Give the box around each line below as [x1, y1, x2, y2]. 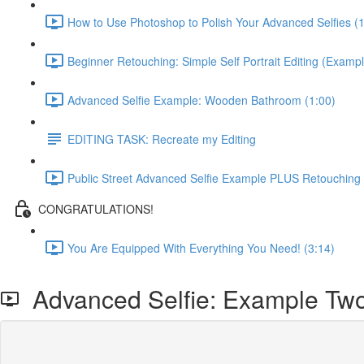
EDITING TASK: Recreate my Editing [67, 130, 256, 147]
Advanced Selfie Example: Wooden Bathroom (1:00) [67, 91, 336, 108]
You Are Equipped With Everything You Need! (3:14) [67, 239, 335, 256]
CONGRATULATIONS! [38, 200, 154, 217]
